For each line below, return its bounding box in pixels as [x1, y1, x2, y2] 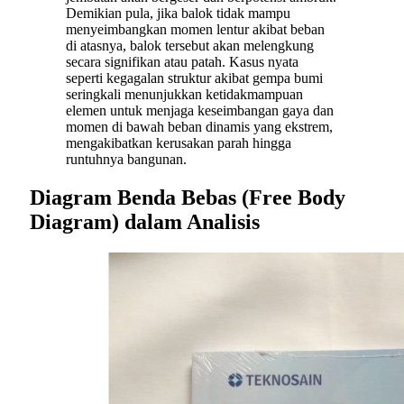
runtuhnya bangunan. [66, 151, 187, 168]
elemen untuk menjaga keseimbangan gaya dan [66, 103, 334, 119]
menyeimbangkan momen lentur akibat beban [66, 22, 325, 38]
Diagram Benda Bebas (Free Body [30, 186, 345, 210]
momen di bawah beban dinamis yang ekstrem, [66, 119, 333, 135]
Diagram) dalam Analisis [30, 210, 260, 234]
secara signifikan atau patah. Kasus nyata [66, 54, 298, 70]
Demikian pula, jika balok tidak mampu [66, 5, 290, 22]
